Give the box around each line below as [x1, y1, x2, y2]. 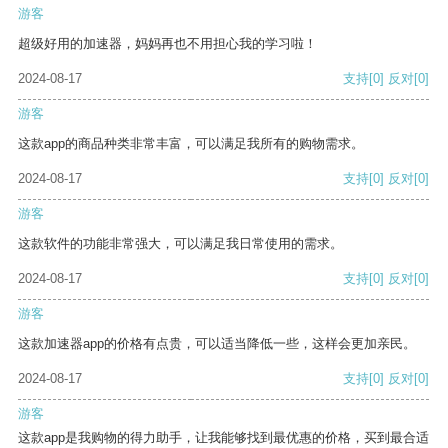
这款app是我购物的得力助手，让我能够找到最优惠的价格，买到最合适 [18, 430, 429, 446]
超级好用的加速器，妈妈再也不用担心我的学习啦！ [18, 36, 317, 52]
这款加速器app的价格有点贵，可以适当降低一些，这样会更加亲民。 [18, 336, 416, 352]
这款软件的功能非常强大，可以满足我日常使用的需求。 [18, 236, 343, 252]
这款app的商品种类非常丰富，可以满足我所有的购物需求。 [18, 136, 364, 152]
